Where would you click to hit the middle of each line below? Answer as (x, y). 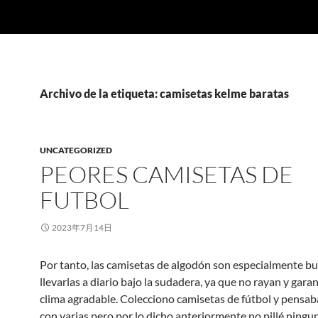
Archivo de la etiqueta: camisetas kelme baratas (164, 93)
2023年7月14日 (82, 227)
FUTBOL (84, 200)
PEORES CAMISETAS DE (166, 174)
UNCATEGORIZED (76, 150)
